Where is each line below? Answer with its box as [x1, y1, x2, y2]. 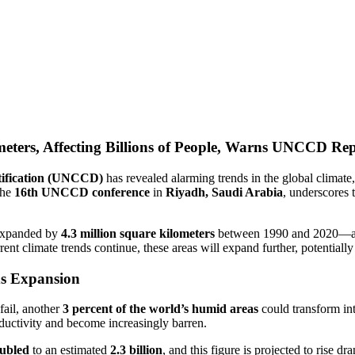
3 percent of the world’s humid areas [63, 302, 258, 316]
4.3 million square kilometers [61, 227, 215, 240]
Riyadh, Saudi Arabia [166, 185, 283, 199]
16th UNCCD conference [14, 185, 150, 199]
